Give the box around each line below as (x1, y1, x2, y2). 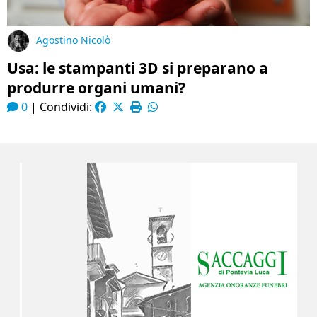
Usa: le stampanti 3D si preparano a (7, 58, 268, 78)
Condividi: (40, 99, 95, 115)
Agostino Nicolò (36, 33, 110, 47)
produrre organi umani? (7, 78, 185, 98)
